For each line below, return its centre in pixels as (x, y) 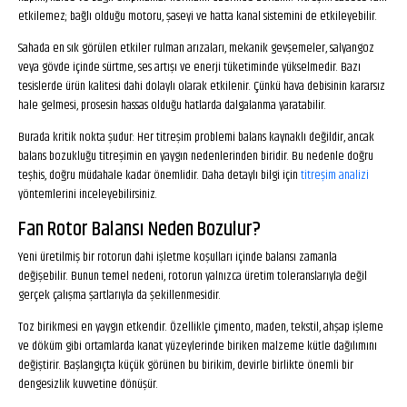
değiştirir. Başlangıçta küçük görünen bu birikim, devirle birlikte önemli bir (186, 365)
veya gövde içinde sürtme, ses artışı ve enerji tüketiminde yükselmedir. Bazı (189, 67)
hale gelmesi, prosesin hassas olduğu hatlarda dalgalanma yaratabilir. (172, 105)
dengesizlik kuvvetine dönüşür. (88, 384)
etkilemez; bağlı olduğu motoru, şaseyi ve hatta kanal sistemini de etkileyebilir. (198, 16)
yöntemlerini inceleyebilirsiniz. (88, 194)
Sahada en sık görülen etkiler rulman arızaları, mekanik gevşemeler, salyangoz (196, 48)
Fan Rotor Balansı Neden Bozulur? (139, 229)
